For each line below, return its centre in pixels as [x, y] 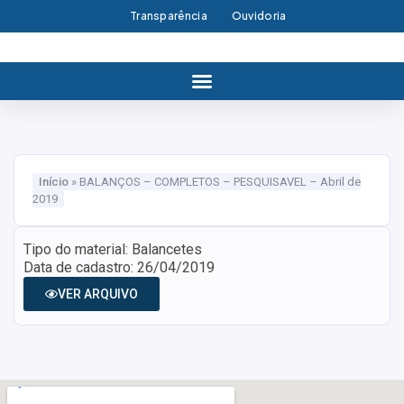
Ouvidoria [259, 16]
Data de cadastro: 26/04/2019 [119, 267]
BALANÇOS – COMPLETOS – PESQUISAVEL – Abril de [220, 182]
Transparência [168, 16]
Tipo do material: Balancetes [113, 249]
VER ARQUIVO [98, 294]
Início [54, 182]
